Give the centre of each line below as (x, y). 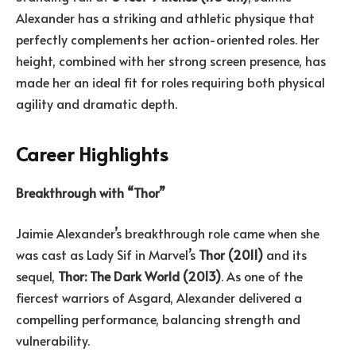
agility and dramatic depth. (97, 103)
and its (285, 255)
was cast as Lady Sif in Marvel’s (107, 255)
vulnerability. (53, 341)
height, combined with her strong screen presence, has (171, 60)
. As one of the (262, 276)
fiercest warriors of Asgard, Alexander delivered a (159, 298)
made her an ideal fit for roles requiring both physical (170, 81)
